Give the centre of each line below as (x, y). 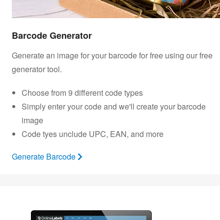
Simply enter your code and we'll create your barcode (114, 106)
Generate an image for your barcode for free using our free (112, 55)
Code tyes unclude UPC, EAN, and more (93, 134)
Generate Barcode (45, 156)
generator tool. (37, 69)
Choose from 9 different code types (82, 92)
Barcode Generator (52, 35)
